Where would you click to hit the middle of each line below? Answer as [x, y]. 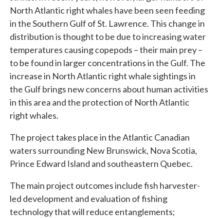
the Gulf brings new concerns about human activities [109, 89]
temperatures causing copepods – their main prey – [106, 50]
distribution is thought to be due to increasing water [108, 36]
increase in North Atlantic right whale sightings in [103, 76]
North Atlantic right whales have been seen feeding [107, 10]
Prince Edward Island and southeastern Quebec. [101, 163]
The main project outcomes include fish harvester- [105, 185]
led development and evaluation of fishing [89, 199]
